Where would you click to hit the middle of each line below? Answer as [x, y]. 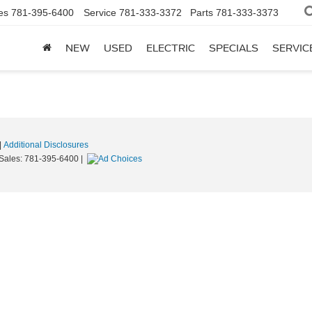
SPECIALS [234, 48]
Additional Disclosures [46, 145]
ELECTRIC [171, 48]
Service [100, 13]
